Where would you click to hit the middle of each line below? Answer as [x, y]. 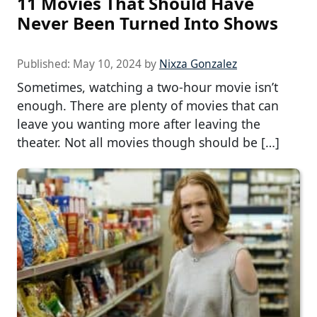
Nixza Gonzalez [198, 64]
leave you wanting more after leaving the [139, 124]
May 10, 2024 [107, 64]
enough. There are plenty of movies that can [148, 106]
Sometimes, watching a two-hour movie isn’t [148, 87]
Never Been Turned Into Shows [148, 23]
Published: [45, 64]
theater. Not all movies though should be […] [148, 143]
